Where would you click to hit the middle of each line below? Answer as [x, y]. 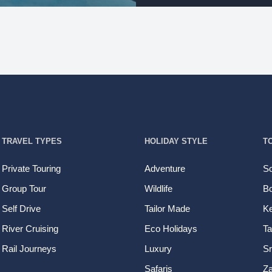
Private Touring [32, 168]
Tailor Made [167, 209]
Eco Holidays [171, 229]
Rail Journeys [29, 249]
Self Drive [22, 209]
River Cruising [30, 229]
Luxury [158, 249]
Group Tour [24, 189]
